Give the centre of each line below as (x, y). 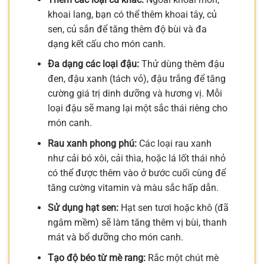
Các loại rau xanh (174, 143)
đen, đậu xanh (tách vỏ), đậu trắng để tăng (136, 79)
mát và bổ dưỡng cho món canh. (115, 237)
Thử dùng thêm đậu (181, 64)
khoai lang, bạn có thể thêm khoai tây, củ (132, 14)
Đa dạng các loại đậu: (93, 64)
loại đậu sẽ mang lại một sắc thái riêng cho (137, 108)
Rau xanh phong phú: (92, 143)
